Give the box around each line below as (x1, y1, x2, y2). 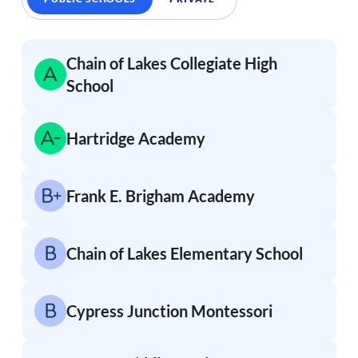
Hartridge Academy (66, 129, 205, 149)
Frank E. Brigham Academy (66, 186, 255, 206)
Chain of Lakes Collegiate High (66, 54, 277, 74)
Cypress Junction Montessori (66, 301, 272, 321)
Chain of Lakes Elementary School (66, 244, 303, 264)
